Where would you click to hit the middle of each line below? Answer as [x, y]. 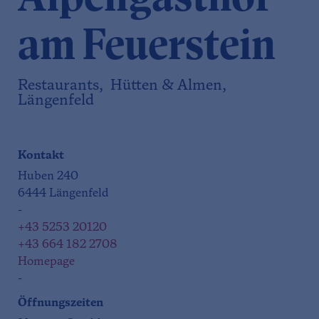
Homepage [46, 262]
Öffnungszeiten [61, 304]
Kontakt [41, 156]
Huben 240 [48, 177]
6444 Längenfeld [63, 194]
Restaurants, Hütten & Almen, [124, 86]
